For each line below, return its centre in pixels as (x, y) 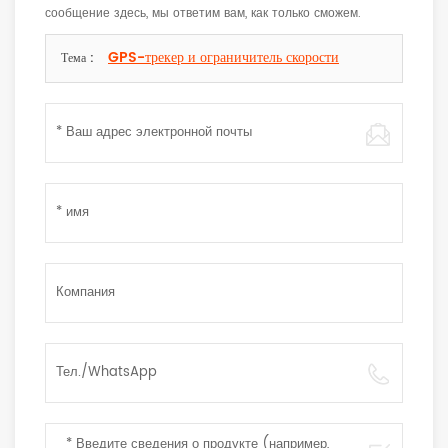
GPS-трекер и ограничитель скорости (223, 58)
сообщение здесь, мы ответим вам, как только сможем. (203, 14)
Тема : (79, 59)
